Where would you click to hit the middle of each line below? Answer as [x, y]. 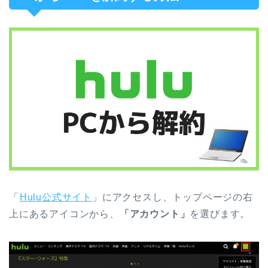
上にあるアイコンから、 [64, 214]
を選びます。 [220, 214]
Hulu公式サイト [56, 197]
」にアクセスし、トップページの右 [173, 197]
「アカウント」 [155, 214]
